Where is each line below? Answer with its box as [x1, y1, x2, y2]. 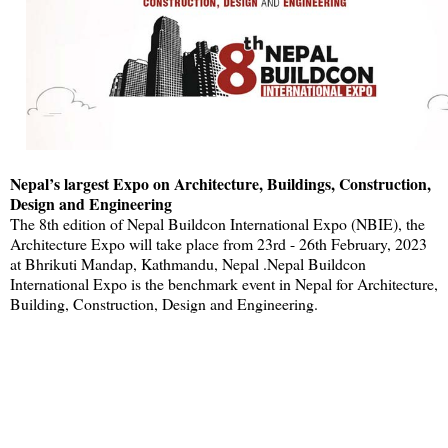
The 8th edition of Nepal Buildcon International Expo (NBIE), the [10, 213, 425, 235]
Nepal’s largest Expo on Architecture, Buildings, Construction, [10, 172, 431, 196]
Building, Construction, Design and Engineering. [10, 293, 318, 315]
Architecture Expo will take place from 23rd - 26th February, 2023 [10, 233, 427, 255]
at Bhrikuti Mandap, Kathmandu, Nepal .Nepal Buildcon [10, 253, 366, 275]
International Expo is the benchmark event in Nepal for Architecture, [10, 273, 438, 295]
